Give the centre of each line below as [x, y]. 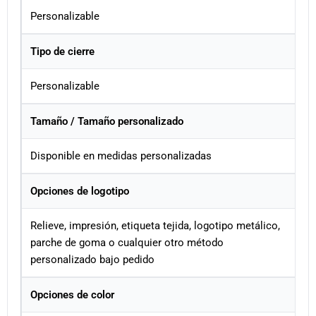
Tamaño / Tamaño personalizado [107, 122]
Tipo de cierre [62, 52]
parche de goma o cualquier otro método [127, 243]
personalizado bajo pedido [92, 260]
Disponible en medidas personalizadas [121, 156]
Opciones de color [72, 295]
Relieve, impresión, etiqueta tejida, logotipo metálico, [155, 226]
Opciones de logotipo [80, 192]
